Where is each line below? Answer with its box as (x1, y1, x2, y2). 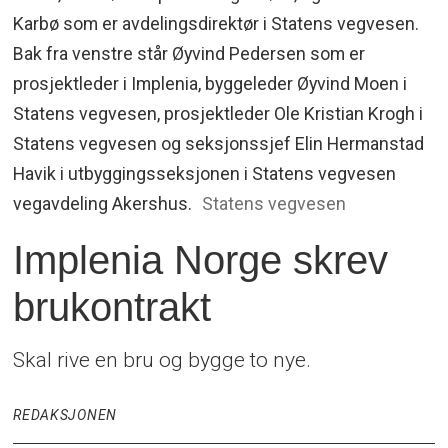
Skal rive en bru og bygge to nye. (13, 347, 312, 373)
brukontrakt (13, 285, 212, 330)
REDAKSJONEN (13, 407, 117, 424)
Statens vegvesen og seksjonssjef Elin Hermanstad (13, 133, 425, 155)
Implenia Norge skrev (13, 238, 389, 283)
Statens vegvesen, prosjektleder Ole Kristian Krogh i (13, 103, 424, 125)
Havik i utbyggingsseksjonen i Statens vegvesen (13, 163, 397, 185)
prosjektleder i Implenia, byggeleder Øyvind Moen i (13, 73, 408, 95)
